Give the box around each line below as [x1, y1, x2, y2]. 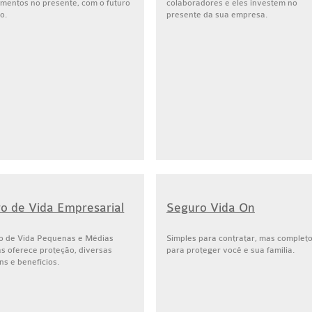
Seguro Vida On [166, 201, 255, 215]
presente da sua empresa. [166, 10, 267, 19]
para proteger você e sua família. [166, 245, 295, 255]
